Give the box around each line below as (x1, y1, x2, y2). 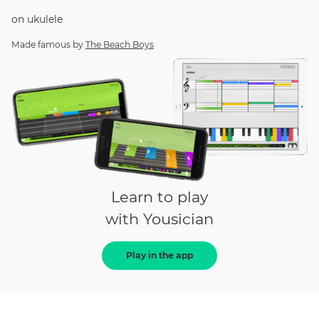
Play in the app (126, 250, 193, 261)
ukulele (27, 13, 63, 26)
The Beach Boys (85, 39, 154, 50)
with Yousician (105, 209, 214, 228)
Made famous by (11, 39, 83, 50)
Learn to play (111, 187, 208, 206)
